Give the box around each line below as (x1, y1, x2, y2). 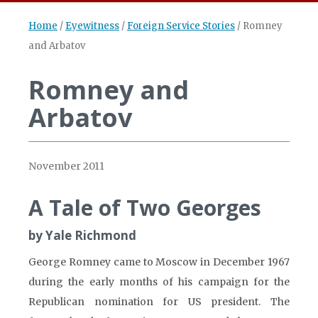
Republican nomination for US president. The (28, 295, 290, 308)
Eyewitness (65, 20, 119, 32)
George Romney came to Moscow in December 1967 (28, 256, 290, 268)
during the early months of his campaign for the (28, 275, 290, 288)
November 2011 (28, 160, 104, 172)
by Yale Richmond (28, 227, 136, 243)
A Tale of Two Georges (28, 193, 261, 222)
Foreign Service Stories (127, 20, 235, 32)
